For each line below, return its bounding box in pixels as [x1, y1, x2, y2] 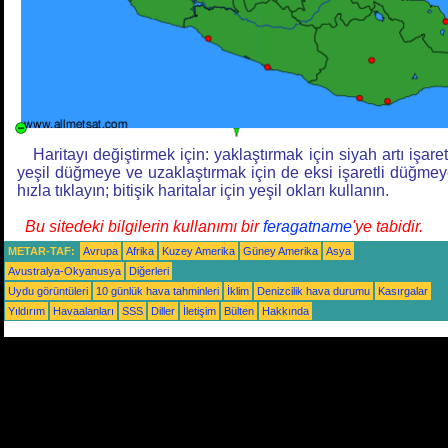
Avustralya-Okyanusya [8, 265, 121, 278]
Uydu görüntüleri [8, 285, 88, 298]
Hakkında [262, 305, 309, 318]
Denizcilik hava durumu [257, 285, 370, 298]
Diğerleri [129, 265, 169, 278]
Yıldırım [8, 305, 45, 318]
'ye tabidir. [352, 218, 423, 236]
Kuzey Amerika [162, 245, 235, 258]
